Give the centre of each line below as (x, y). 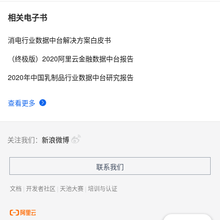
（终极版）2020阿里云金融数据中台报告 (71, 58)
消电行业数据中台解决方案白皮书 (59, 40)
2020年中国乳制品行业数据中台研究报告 (71, 77)
